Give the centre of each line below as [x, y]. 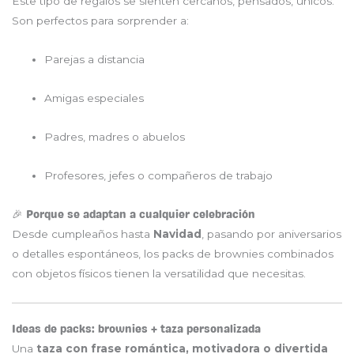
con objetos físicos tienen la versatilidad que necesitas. [159, 274]
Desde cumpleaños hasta [83, 234]
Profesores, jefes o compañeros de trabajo [159, 176]
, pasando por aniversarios [271, 234]
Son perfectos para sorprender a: [100, 21]
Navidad [177, 234]
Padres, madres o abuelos [115, 137]
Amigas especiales [94, 98]
